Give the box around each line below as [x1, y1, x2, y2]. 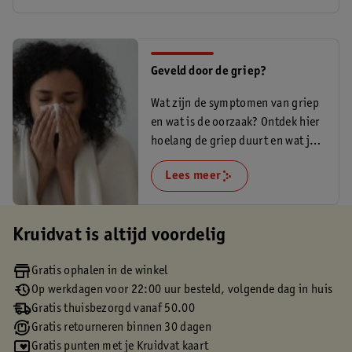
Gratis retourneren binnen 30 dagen [31, 321, 211, 334]
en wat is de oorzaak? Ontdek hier [151, 116, 320, 129]
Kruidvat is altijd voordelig [13, 227, 226, 246]
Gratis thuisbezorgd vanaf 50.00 [31, 302, 195, 315]
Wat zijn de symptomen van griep [151, 97, 319, 110]
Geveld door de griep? [151, 65, 267, 78]
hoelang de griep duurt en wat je [151, 135, 316, 148]
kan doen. [151, 154, 201, 167]
